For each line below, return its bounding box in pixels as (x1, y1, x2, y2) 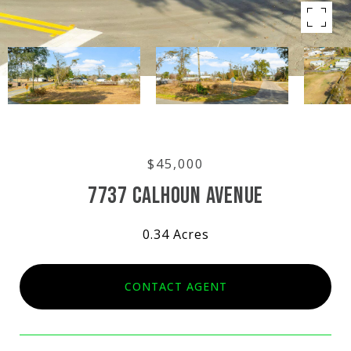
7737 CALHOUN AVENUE (87, 182, 264, 210)
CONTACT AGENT (124, 278, 227, 294)
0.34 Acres (142, 226, 209, 243)
